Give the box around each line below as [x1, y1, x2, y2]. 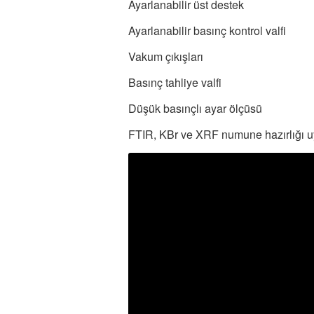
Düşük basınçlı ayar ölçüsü [128, 100, 262, 116]
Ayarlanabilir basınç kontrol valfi [128, 22, 286, 39]
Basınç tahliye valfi [128, 74, 221, 90]
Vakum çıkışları [128, 48, 203, 64]
